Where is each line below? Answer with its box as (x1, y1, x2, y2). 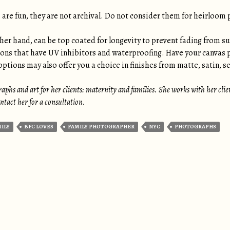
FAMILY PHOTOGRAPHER (68, 123, 135, 130)
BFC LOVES (24, 123, 53, 130)
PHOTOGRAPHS (175, 123, 216, 130)
